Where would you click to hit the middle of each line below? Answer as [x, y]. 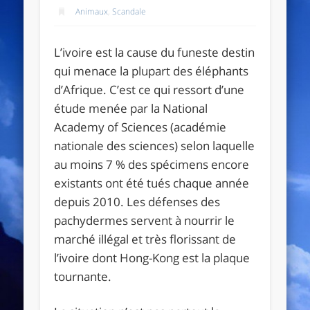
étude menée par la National [131, 108]
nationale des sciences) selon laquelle [155, 145]
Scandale [129, 11]
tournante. [83, 276]
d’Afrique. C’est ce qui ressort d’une [149, 89]
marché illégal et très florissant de [145, 239]
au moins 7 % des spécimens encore [152, 164]
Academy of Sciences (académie [140, 127]
